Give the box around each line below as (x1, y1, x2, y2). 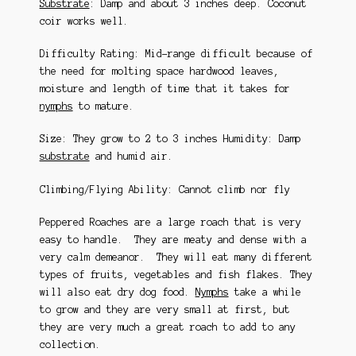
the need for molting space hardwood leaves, (39, 65, 279, 76)
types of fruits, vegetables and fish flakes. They (39, 269, 312, 281)
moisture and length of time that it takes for (39, 83, 290, 94)
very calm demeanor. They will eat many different (39, 252, 312, 263)
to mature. (72, 100, 134, 111)
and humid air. (89, 151, 173, 162)
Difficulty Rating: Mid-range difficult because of (39, 48, 312, 59)
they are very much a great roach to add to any (39, 322, 296, 333)
